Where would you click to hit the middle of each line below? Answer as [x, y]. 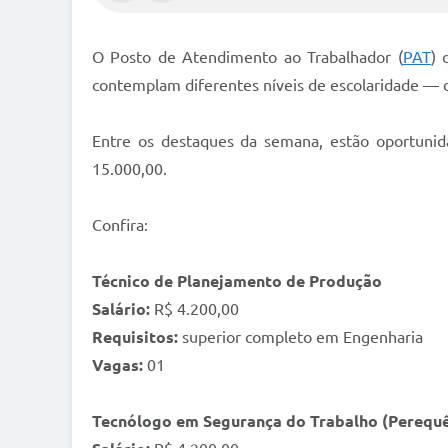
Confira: [120, 225]
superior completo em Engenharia [300, 337]
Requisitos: [135, 337]
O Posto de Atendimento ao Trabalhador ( [247, 57]
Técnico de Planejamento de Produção [237, 281]
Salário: [121, 309]
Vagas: [117, 365]
